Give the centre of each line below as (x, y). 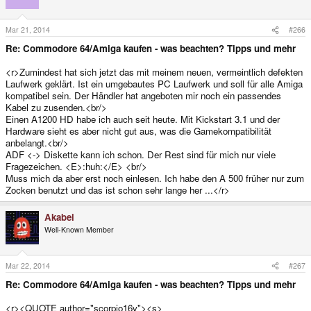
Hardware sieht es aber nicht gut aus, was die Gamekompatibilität (138, 131)
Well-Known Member (79, 230)
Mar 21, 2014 (28, 30)
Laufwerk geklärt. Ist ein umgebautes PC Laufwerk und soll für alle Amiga (154, 84)
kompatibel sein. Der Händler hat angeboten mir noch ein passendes (143, 96)
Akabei (59, 217)
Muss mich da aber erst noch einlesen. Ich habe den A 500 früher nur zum (155, 178)
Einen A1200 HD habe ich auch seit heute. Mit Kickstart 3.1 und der (143, 119)
